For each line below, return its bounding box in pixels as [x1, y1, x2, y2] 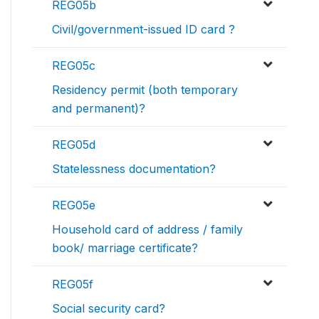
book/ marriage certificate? [52, 241, 198, 256]
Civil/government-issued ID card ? [52, 22, 235, 37]
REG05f [52, 277, 93, 292]
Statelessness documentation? [52, 162, 216, 177]
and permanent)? [52, 101, 145, 116]
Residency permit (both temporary [52, 83, 238, 98]
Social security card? [52, 301, 165, 316]
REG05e [52, 198, 95, 213]
